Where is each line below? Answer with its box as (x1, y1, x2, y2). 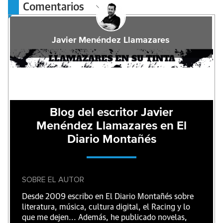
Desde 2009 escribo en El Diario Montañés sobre (22, 193, 194, 201)
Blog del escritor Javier (50, 107, 173, 118)
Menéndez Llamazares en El (36, 120, 187, 132)
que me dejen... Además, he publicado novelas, (22, 214, 187, 222)
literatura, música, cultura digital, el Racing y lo (22, 203, 190, 211)
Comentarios (23, 2, 87, 13)
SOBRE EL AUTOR (22, 176, 84, 184)
